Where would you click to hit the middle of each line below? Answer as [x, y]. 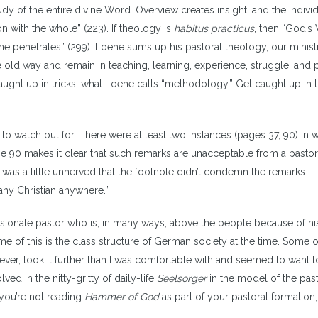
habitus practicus [214, 28]
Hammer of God [122, 297]
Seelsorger [182, 278]
